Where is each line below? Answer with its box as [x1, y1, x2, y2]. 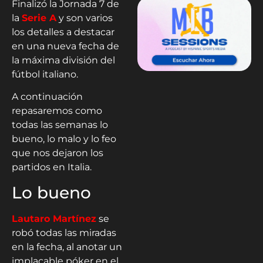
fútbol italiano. [12, 69, 78, 80]
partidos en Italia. [12, 161, 92, 173]
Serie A [22, 12, 56, 23]
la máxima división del [12, 55, 115, 66]
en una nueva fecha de [12, 41, 119, 52]
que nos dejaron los [12, 147, 103, 159]
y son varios [56, 12, 113, 23]
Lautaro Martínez [12, 213, 96, 224]
